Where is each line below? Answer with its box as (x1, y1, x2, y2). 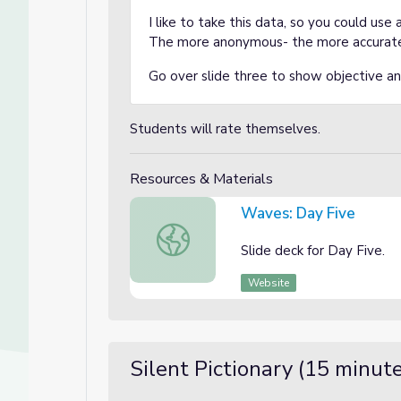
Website (248, 276, 290, 290)
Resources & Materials (130, 169, 273, 189)
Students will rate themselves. (130, 120, 324, 138)
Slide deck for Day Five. (241, 242, 386, 260)
